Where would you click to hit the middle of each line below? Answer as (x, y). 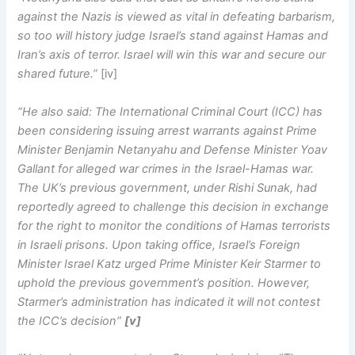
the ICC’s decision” (71, 321)
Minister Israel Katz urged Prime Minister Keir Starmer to (170, 263)
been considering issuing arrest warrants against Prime (168, 130)
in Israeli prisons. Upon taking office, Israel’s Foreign (159, 244)
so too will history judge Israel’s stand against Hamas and (173, 36)
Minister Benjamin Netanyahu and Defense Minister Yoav (173, 149)
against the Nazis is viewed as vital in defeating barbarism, (177, 17)
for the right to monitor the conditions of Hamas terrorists (174, 225)
